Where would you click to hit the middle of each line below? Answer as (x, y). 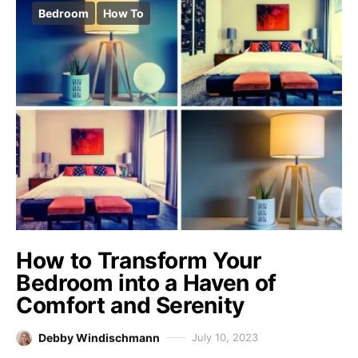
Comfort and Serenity (130, 306)
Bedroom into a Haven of (146, 283)
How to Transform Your (139, 261)
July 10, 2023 (225, 338)
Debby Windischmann (99, 338)
